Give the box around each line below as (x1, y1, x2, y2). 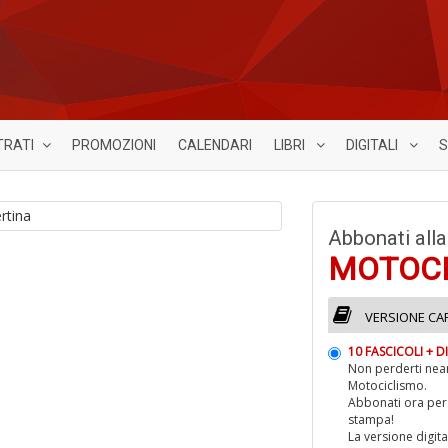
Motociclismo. (348, 377, 428, 394)
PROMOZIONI (72, 137, 156, 153)
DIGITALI (346, 137, 401, 153)
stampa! (348, 411, 395, 428)
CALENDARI (178, 137, 252, 153)
